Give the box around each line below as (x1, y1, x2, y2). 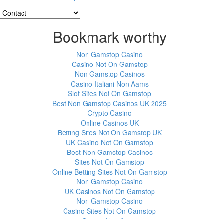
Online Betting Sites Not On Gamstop (52, 167, 167, 177)
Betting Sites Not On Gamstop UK (57, 128, 162, 138)
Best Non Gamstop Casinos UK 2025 (52, 98, 167, 109)
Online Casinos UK (80, 118, 139, 128)
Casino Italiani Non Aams (70, 79, 149, 89)
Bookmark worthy (52, 26, 167, 47)
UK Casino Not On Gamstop (66, 137, 153, 148)
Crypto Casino (88, 108, 131, 118)
